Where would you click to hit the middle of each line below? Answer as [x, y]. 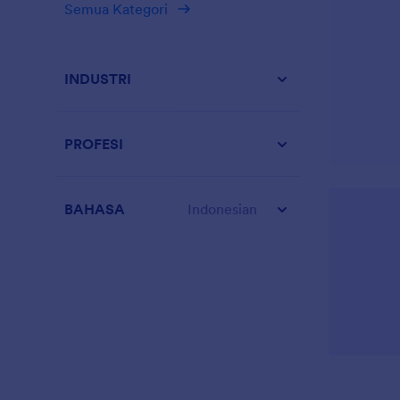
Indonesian [222, 209]
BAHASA [95, 209]
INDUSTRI [98, 79]
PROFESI [94, 144]
